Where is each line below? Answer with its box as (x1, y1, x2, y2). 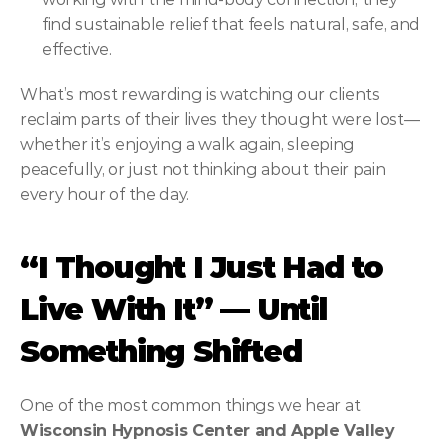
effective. (42, 40, 112, 59)
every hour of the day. (20, 185, 189, 204)
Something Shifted (20, 333, 302, 370)
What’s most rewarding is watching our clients (20, 85, 380, 104)
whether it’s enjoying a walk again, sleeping (20, 135, 355, 154)
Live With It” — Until (20, 291, 327, 328)
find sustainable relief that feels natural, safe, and (42, 15, 421, 34)
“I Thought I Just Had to (20, 249, 384, 286)
